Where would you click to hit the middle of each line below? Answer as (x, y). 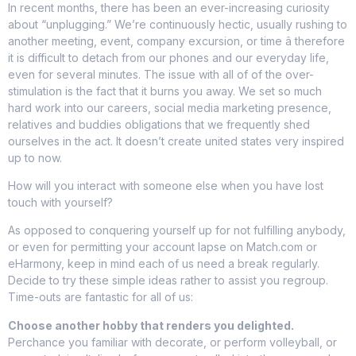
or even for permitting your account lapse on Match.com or (163, 247)
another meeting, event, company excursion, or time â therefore (176, 41)
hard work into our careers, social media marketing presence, (170, 107)
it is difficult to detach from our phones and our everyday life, (168, 57)
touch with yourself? (60, 202)
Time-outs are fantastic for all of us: (101, 297)
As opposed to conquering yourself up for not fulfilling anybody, (177, 230)
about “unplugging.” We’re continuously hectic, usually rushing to (178, 24)
